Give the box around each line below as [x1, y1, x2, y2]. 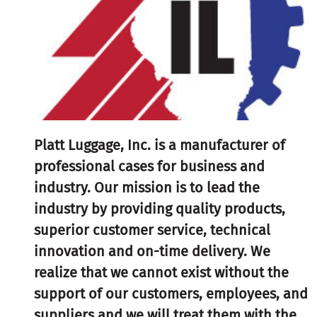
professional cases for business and [33, 157, 265, 175]
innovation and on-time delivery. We [33, 242, 270, 260]
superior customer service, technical [33, 221, 270, 238]
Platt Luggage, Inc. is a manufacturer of [33, 136, 285, 154]
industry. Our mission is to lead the [33, 178, 260, 196]
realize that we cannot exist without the [33, 263, 289, 281]
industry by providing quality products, [33, 200, 285, 217]
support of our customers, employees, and [33, 284, 308, 302]
